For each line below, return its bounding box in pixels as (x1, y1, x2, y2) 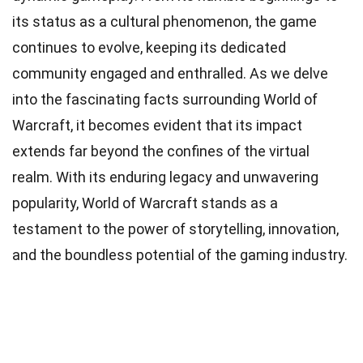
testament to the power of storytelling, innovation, (12, 220, 339, 238)
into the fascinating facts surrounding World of (12, 91, 318, 109)
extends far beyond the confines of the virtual (12, 143, 310, 160)
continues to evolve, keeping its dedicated (12, 39, 286, 57)
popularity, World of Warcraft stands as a (12, 194, 278, 212)
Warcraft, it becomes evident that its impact (12, 117, 302, 135)
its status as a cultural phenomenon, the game (12, 13, 317, 31)
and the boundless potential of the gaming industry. (12, 246, 348, 264)
